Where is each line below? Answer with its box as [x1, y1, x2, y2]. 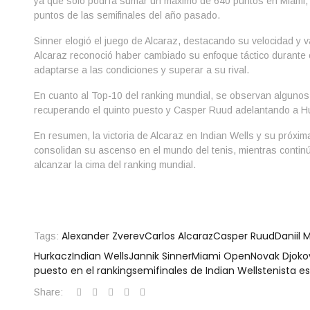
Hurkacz [33, 249, 72, 263]
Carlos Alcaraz [144, 229, 213, 243]
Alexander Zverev [61, 229, 145, 243]
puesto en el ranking [33, 264, 132, 277]
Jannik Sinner [128, 249, 192, 263]
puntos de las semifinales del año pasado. [33, 10, 220, 21]
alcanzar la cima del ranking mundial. [33, 159, 196, 170]
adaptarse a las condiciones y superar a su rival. [33, 64, 249, 75]
